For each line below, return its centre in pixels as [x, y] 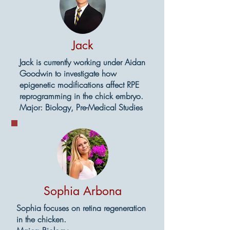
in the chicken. [41, 219]
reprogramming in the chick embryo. [81, 96]
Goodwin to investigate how [68, 73]
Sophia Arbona [82, 191]
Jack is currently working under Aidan [82, 62]
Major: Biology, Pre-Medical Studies [81, 107]
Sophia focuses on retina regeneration [81, 208]
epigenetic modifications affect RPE [79, 85]
